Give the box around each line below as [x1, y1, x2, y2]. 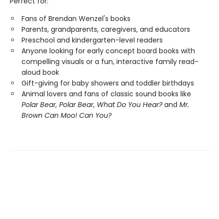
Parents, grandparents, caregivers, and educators [22, 24, 190, 35]
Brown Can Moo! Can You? [22, 110, 111, 121]
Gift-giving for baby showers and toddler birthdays [22, 78, 194, 88]
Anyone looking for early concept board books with [22, 46, 195, 56]
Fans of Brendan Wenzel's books [22, 14, 131, 24]
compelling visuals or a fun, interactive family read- [22, 57, 198, 67]
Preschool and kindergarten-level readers [22, 35, 163, 45]
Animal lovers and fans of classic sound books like [22, 89, 191, 99]
